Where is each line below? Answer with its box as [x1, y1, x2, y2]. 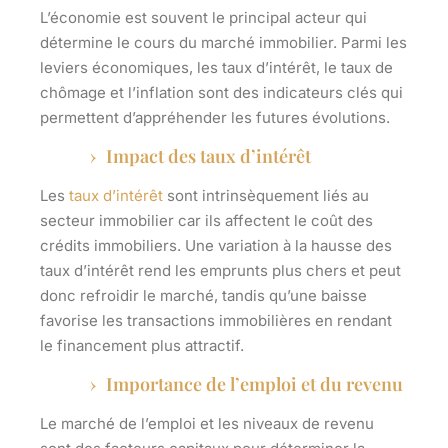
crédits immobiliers [40, 236, 177, 256]
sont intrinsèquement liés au [163, 186, 369, 206]
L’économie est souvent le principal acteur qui [40, 8, 367, 28]
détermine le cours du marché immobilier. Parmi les [40, 33, 407, 53]
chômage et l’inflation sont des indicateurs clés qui [40, 83, 403, 103]
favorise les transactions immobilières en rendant [40, 311, 392, 331]
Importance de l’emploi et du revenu [106, 372, 403, 397]
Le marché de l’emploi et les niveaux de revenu [40, 414, 374, 434]
